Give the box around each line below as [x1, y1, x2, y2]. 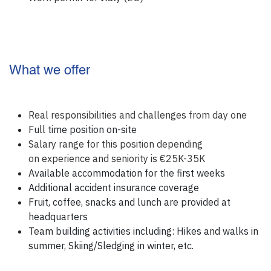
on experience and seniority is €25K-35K [28, 152, 207, 165]
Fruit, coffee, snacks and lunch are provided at [28, 195, 230, 208]
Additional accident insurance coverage [28, 181, 199, 194]
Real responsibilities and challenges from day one [28, 108, 247, 121]
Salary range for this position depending [28, 137, 203, 150]
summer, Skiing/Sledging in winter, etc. [28, 239, 196, 252]
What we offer [9, 64, 90, 77]
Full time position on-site [28, 123, 137, 135]
